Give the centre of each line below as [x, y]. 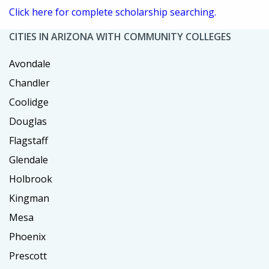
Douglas [28, 121]
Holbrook [31, 179]
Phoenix [27, 236]
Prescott [28, 255]
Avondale [30, 63]
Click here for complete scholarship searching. [113, 12]
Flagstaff [29, 140]
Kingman [29, 198]
